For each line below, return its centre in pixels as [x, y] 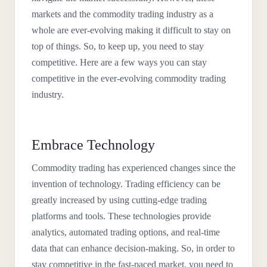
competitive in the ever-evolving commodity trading [129, 78]
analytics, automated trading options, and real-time [126, 232]
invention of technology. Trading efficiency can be [126, 184]
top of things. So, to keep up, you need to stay [118, 46]
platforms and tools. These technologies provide [121, 216]
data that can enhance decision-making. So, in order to [133, 248]
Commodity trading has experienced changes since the [133, 168]
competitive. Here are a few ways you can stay [119, 62]
